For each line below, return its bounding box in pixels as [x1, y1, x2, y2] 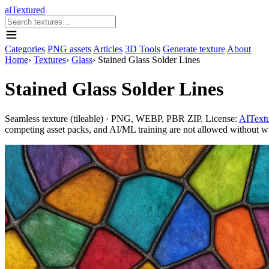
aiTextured [5, 5, 45, 15]
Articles [93, 44, 122, 54]
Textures [34, 55, 66, 65]
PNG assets [47, 44, 91, 54]
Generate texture [163, 44, 225, 54]
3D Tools [125, 44, 160, 54]
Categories [5, 44, 45, 54]
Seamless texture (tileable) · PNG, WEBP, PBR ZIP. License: [5, 113, 239, 124]
